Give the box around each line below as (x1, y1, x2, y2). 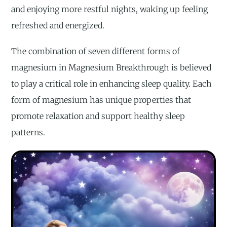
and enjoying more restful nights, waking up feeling (11, 4, 208, 15)
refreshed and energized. (11, 20, 105, 31)
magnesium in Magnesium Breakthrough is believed (11, 62, 212, 73)
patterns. (11, 127, 46, 138)
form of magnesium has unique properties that (11, 95, 192, 105)
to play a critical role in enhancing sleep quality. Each (11, 79, 212, 89)
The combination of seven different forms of (11, 46, 180, 57)
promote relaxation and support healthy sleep (11, 111, 185, 122)
